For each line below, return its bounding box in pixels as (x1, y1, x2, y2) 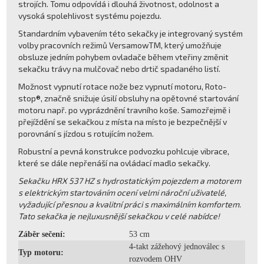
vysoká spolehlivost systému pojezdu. (18, 10, 162, 21)
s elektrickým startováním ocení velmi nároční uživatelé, (18, 187, 227, 197)
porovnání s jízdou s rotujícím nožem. (18, 128, 154, 138)
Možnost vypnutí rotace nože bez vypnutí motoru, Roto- (18, 81, 227, 91)
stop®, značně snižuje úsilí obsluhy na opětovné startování (18, 93, 239, 103)
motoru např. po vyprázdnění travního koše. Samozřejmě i (18, 104, 231, 115)
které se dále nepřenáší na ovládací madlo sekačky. (18, 157, 211, 168)
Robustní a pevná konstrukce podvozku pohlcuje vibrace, (18, 146, 230, 156)
